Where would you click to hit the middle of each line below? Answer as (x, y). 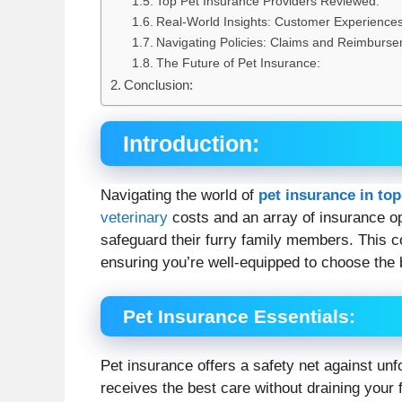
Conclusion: (159, 84)
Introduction (188, 143)
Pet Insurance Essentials (236, 317)
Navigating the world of (179, 195)
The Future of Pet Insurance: (238, 63)
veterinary (134, 217)
